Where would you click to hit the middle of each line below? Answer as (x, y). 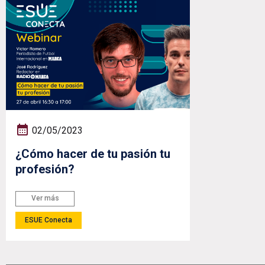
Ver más (45, 198)
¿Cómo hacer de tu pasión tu (93, 153)
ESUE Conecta (49, 220)
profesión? (45, 169)
